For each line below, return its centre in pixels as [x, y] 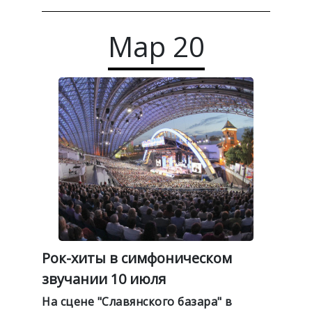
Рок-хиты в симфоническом [137, 258]
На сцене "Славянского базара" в [137, 301]
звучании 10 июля [104, 279]
